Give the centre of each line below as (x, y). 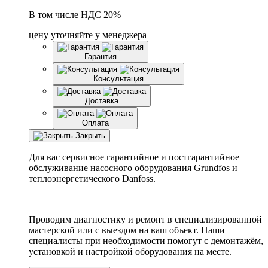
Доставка (102, 100)
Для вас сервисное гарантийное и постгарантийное (134, 157)
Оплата (95, 123)
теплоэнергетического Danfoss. (92, 178)
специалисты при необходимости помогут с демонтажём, (146, 240)
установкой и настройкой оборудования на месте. (130, 251)
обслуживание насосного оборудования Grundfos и (133, 167)
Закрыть (90, 135)
